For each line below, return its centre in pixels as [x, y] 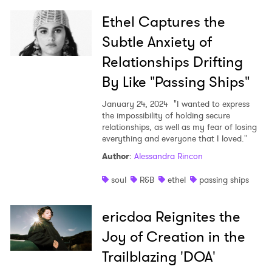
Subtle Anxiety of [157, 42]
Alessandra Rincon [168, 156]
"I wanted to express [210, 104]
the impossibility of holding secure [166, 116]
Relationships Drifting [172, 62]
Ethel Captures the [163, 22]
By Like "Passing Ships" [175, 82]
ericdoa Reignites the [171, 217]
